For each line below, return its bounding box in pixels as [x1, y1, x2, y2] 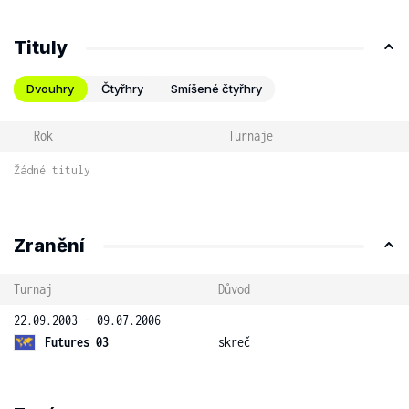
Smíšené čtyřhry [171, 81, 262, 96]
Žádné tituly [14, 163, 90, 177]
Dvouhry [26, 81, 74, 96]
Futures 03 [45, 334, 109, 350]
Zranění [14, 235, 85, 257]
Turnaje [227, 128, 273, 143]
